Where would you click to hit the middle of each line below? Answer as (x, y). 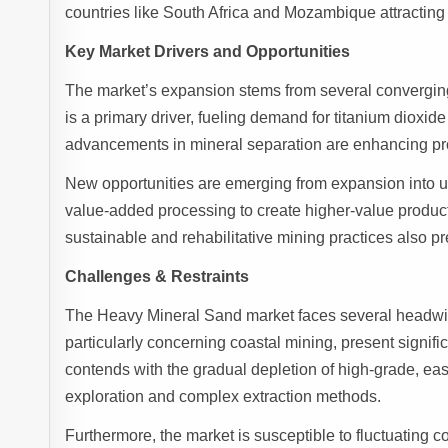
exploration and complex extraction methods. (223, 397)
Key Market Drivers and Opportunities (208, 52)
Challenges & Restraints (157, 277)
